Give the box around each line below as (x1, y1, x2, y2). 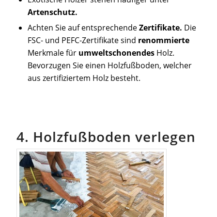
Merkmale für (27, 47, 78, 58)
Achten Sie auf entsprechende (27, 22, 139, 33)
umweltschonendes (78, 47, 155, 58)
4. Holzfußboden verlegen (16, 127, 196, 146)
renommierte (138, 34, 189, 46)
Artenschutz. (27, 6, 77, 17)
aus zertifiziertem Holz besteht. (27, 72, 140, 83)
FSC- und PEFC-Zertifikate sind (27, 34, 138, 46)
